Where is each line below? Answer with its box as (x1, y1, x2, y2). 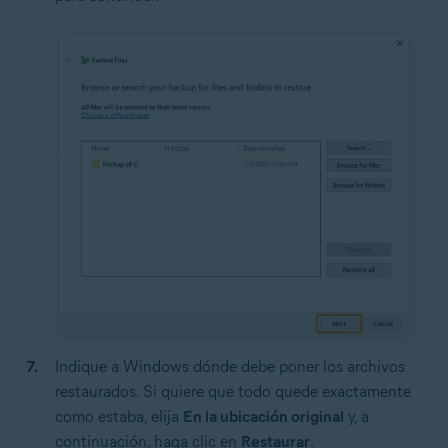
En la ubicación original (183, 407, 344, 427)
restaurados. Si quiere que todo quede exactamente (55, 382, 411, 402)
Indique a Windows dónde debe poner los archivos (55, 357, 405, 377)
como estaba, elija (55, 407, 183, 427)
